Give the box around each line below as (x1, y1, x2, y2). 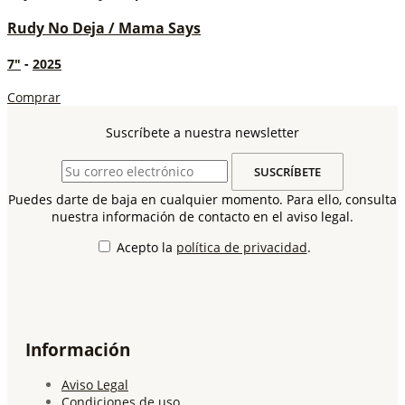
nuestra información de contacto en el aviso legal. (52, 208, 353, 226)
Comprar (7, 88, 61, 106)
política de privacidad (175, 239, 307, 257)
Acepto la (116, 239, 176, 257)
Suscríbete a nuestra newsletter (106, 123, 299, 141)
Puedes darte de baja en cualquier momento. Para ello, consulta (8, 191, 397, 209)
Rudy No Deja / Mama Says (7, 18, 201, 39)
